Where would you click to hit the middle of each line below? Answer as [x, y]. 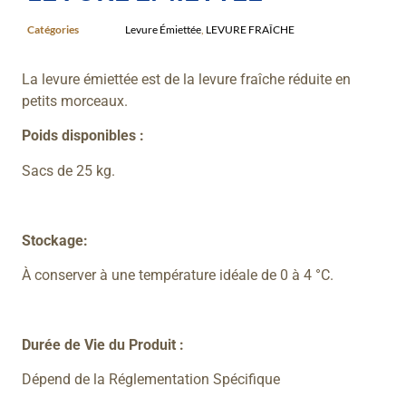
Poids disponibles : [83, 136]
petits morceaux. [75, 101]
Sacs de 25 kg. [69, 170]
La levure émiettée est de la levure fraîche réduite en [187, 79]
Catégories [53, 29]
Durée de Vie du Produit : [103, 344]
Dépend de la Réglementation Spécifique [151, 380]
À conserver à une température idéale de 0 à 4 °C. [178, 275]
